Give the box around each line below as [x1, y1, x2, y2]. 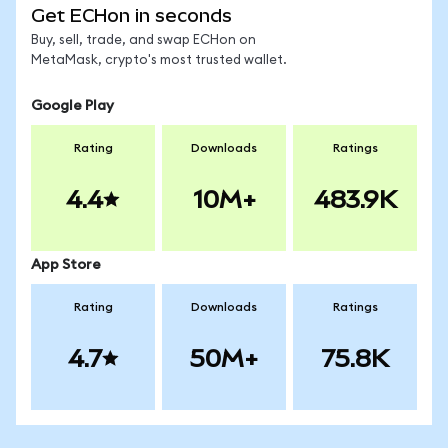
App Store [31, 258, 101, 272]
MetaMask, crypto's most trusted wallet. [31, 54, 287, 67]
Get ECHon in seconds [31, 5, 232, 26]
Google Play [31, 99, 114, 113]
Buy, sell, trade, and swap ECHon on [31, 34, 256, 47]
